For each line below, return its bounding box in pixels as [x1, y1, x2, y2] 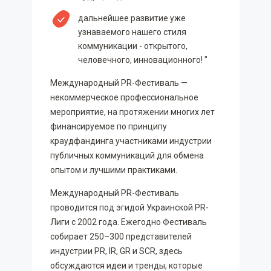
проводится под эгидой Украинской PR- [50, 203, 209, 212]
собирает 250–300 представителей [50, 232, 192, 241]
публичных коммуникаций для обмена [50, 151, 204, 160]
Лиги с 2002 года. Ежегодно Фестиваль [50, 217, 207, 227]
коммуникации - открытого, [77, 41, 188, 51]
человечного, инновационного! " [77, 55, 207, 65]
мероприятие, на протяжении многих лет [50, 107, 215, 117]
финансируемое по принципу [50, 122, 167, 131]
